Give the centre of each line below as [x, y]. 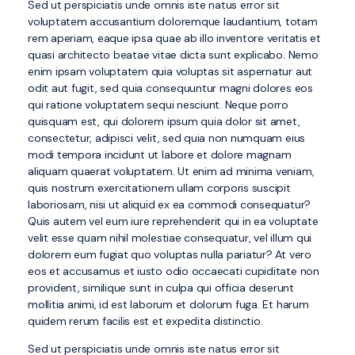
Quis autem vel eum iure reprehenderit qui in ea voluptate [173, 221]
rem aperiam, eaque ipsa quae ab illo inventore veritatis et [174, 38]
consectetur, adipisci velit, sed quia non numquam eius [167, 137]
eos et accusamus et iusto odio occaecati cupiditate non [174, 271]
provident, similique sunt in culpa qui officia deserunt [161, 287]
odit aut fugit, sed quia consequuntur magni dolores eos [170, 88]
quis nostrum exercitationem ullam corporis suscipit [159, 187]
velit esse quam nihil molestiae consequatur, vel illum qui [170, 237]
